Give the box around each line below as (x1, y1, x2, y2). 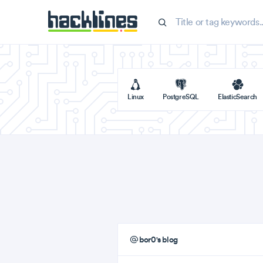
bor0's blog (137, 234, 178, 245)
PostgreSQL (163, 92, 199, 101)
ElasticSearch (218, 92, 257, 101)
